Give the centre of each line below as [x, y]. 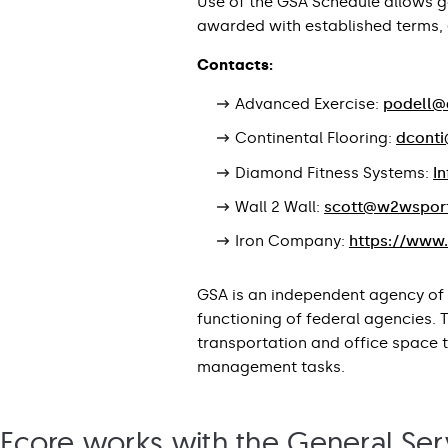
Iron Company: [292, 241]
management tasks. [271, 367]
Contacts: [235, 65]
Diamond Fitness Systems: [334, 172]
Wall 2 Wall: [279, 207]
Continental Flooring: [315, 138]
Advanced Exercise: [309, 104]
